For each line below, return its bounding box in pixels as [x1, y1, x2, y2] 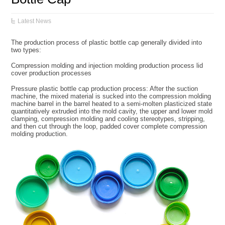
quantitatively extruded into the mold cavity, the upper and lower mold [11, 107, 213, 115]
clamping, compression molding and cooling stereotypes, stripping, [11, 115, 205, 123]
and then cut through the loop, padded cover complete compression [11, 123, 207, 130]
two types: [11, 46, 42, 54]
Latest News [18, 18, 52, 25]
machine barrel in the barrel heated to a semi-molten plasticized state [11, 100, 212, 107]
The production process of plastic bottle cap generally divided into [11, 39, 202, 46]
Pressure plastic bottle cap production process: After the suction [11, 85, 198, 92]
